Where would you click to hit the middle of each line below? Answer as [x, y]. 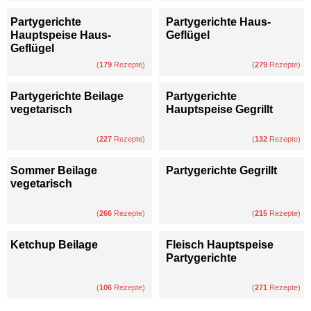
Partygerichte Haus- [218, 22]
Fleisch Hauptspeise [220, 244]
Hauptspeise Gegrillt [219, 109]
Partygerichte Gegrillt [221, 170]
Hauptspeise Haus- [61, 35]
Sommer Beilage [54, 170]
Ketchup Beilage [54, 244]
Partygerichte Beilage [67, 96]
